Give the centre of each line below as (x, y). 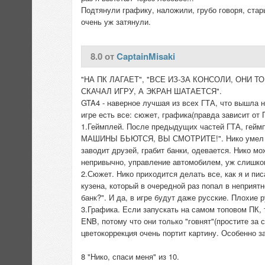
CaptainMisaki (146, 56)
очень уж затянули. (116, 22)
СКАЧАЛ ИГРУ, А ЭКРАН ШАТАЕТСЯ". (151, 91)
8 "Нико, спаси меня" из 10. (130, 256)
